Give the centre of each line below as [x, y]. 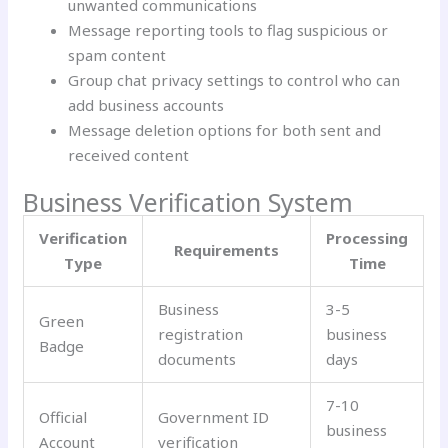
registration [201, 334]
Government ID [214, 417]
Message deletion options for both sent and [225, 129]
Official [63, 417]
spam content [117, 54]
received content [129, 154]
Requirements [227, 250]
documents [197, 359]
